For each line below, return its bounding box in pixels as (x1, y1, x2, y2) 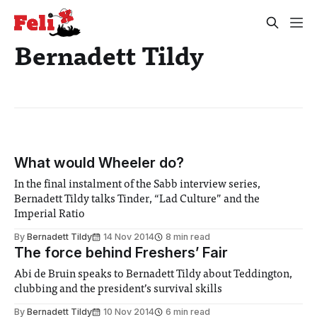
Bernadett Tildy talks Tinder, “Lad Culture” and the (14, 194, 260, 206)
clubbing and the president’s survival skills (14, 284, 223, 296)
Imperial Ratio (14, 209, 86, 221)
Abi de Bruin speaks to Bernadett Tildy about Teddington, (14, 269, 293, 281)
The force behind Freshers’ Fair (14, 244, 228, 262)
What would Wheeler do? (14, 154, 184, 172)
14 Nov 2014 (103, 231, 154, 243)
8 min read (166, 231, 210, 243)
